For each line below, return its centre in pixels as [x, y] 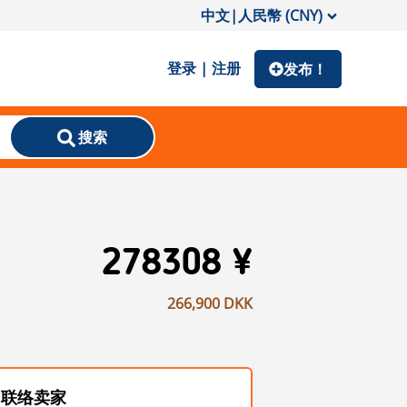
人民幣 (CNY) [280, 15]
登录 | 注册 [204, 68]
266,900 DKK [210, 303]
